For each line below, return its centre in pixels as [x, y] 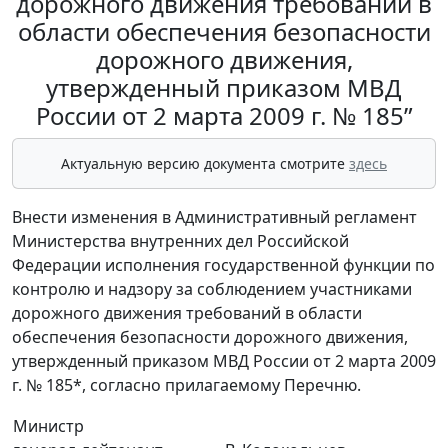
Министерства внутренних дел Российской [180, 241]
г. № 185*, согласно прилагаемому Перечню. [186, 385]
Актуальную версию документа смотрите [205, 164]
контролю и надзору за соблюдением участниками [212, 289]
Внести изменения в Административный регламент [214, 217]
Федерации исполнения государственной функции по [223, 265]
